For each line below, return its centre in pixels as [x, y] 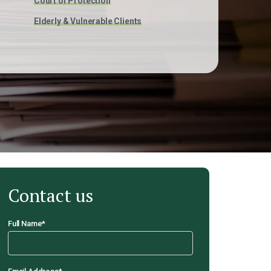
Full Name [25, 224]
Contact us [51, 195]
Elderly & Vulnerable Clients [88, 21]
